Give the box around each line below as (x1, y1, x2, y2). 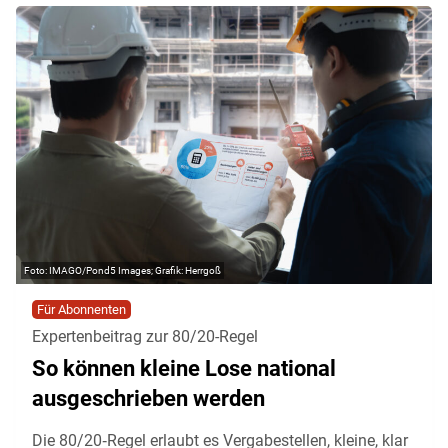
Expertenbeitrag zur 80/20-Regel (32, 326, 258, 346)
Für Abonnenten (37, 301, 126, 317)
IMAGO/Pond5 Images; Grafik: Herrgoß (49, 264, 221, 276)
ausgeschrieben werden (32, 385, 265, 411)
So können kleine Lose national (32, 355, 336, 381)
